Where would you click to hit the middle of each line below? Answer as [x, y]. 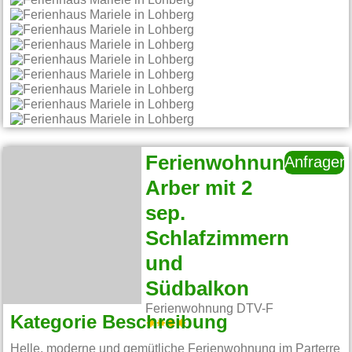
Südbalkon [198, 290]
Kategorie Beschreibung [119, 323]
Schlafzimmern [218, 239]
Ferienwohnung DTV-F [210, 309]
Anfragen [317, 163]
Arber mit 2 [199, 189]
